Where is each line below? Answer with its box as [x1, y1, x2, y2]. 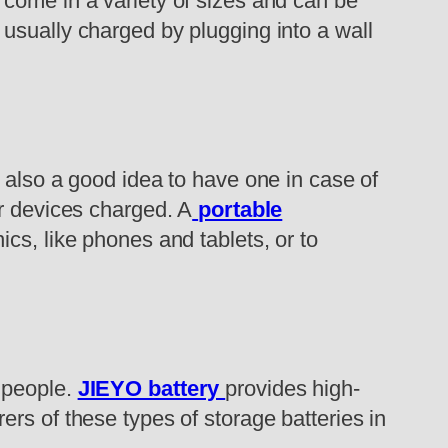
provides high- [225, 375, 360, 401]
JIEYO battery [77, 375, 226, 401]
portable [198, 196, 283, 222]
